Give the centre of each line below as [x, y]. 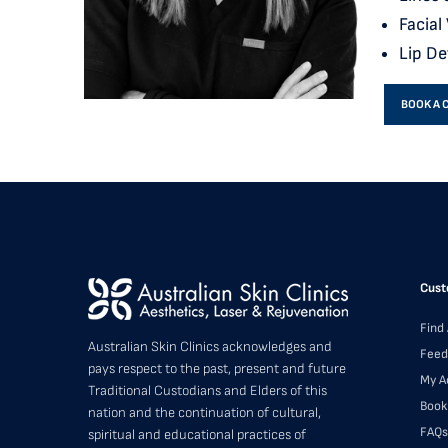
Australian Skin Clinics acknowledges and [210, 347]
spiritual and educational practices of [197, 435]
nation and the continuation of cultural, [204, 413]
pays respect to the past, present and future [217, 369]
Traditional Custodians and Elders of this [207, 391]
